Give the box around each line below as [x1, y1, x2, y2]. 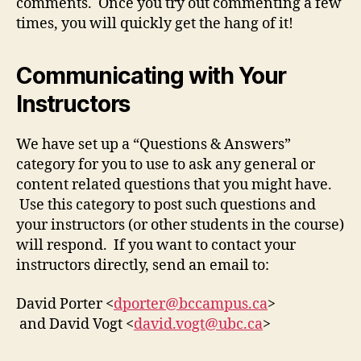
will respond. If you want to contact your [16, 236, 296, 255]
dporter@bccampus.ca [114, 294, 268, 313]
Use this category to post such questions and [16, 196, 316, 214]
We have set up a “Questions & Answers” [16, 135, 291, 154]
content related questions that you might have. [16, 176, 332, 194]
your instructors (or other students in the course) [16, 216, 344, 234]
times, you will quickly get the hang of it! [16, 15, 293, 33]
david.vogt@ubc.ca [134, 314, 263, 334]
